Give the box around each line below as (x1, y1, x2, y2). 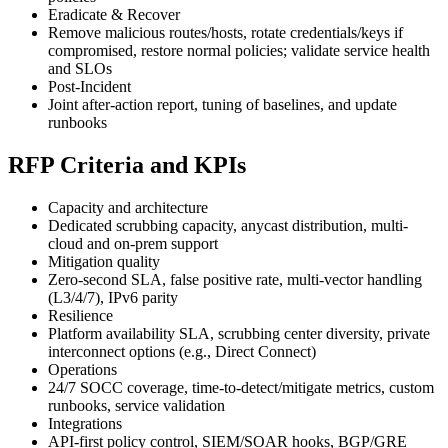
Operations (48, 360, 117, 378)
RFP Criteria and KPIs (8, 152, 246, 179)
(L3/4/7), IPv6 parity (48, 288, 178, 306)
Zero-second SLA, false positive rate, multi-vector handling (48, 270, 422, 288)
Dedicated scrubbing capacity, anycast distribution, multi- (48, 216, 408, 234)
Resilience (48, 306, 113, 324)
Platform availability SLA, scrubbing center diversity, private (48, 324, 430, 342)
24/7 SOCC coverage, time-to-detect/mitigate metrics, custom (48, 378, 434, 396)
